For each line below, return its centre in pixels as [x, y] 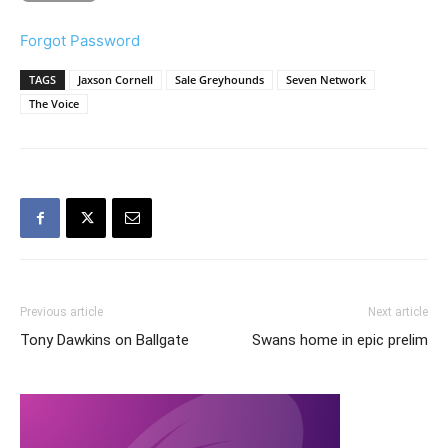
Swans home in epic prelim [340, 340]
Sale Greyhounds [219, 80]
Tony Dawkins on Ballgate [104, 340]
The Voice [54, 104]
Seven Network [326, 80]
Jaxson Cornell [115, 80]
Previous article [61, 312]
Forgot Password [80, 41]
